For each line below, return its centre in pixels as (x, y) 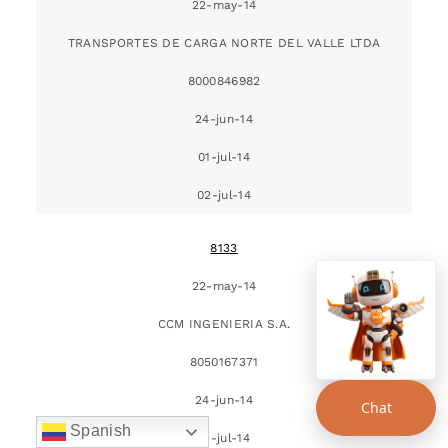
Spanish (98, 431)
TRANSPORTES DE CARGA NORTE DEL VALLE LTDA (224, 42)
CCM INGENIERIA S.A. (224, 323)
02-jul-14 (224, 194)
